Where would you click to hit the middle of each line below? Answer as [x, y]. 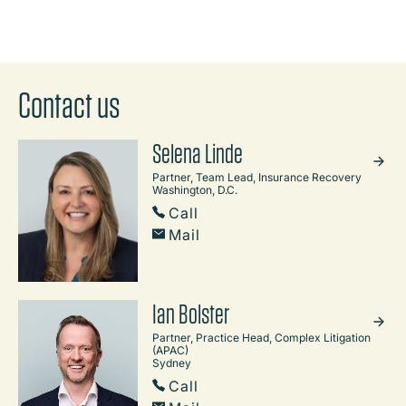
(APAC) [170, 350]
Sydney [172, 362]
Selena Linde [198, 153]
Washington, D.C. [195, 189]
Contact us [69, 105]
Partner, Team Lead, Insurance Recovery [257, 177]
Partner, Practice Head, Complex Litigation [261, 337]
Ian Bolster [191, 313]
